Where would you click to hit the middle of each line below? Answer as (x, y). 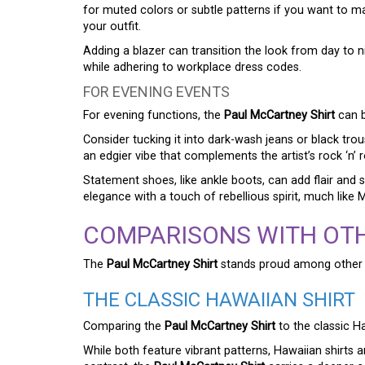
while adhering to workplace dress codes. (192, 68)
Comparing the (124, 327)
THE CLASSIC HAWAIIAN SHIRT (219, 300)
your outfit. (112, 27)
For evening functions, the (154, 116)
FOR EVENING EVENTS (156, 92)
